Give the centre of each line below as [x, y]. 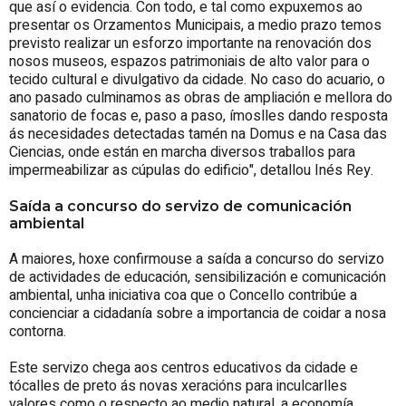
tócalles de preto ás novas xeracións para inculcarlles [178, 386]
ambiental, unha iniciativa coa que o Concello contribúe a [183, 295]
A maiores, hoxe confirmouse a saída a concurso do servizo [197, 259]
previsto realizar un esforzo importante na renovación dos [190, 43]
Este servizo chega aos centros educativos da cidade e [184, 367]
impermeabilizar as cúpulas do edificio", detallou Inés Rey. [191, 170]
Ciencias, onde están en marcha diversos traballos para [182, 152]
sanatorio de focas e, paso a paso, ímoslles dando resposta [198, 116]
